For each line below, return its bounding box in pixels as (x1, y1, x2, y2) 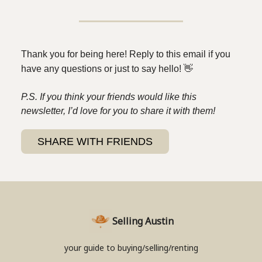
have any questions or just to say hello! (21, 64, 184, 74)
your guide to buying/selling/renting (64, 242, 198, 254)
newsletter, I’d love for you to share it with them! (21, 106, 215, 116)
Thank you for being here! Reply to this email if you (21, 49, 230, 60)
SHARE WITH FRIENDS (37, 136, 153, 148)
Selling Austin (112, 215, 174, 228)
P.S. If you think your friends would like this (21, 92, 196, 102)
